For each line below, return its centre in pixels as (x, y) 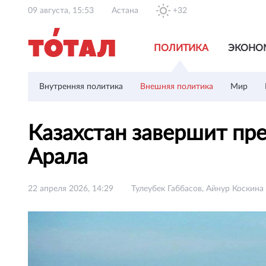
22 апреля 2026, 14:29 (71, 189)
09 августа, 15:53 (61, 11)
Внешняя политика (177, 87)
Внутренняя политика (81, 87)
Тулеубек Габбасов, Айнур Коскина (197, 189)
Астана (125, 11)
